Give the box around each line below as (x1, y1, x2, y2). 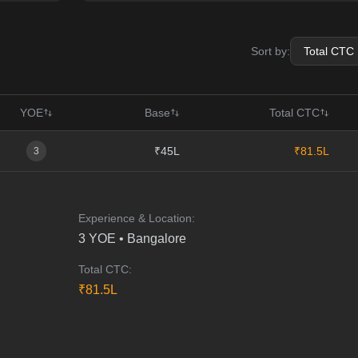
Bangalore (126, 232, 186, 245)
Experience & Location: (78, 212, 195, 225)
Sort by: (251, 45, 291, 58)
